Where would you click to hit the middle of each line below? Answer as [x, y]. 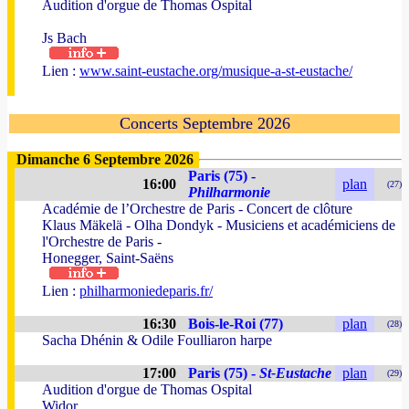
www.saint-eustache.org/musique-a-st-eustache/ [216, 71]
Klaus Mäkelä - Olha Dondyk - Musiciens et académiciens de [219, 225]
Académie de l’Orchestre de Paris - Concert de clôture [197, 209]
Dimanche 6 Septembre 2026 [105, 159]
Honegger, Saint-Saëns [108, 258]
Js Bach [64, 38]
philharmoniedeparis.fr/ [146, 291]
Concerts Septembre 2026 [204, 123]
